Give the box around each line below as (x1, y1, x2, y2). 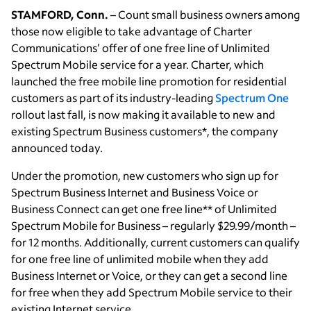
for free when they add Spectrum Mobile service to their (11, 285, 292, 300)
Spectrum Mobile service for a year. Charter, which (11, 57, 264, 72)
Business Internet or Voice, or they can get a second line (11, 268, 287, 283)
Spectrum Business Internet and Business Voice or (11, 185, 258, 200)
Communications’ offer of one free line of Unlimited (11, 40, 270, 56)
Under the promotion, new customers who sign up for (11, 168, 278, 183)
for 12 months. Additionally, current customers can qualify (11, 235, 300, 250)
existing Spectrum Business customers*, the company (11, 124, 278, 139)
